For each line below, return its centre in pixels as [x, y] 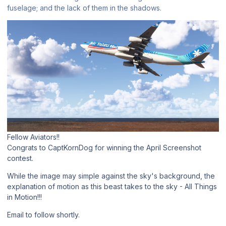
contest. [20, 158]
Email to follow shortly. [43, 215]
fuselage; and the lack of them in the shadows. [84, 8]
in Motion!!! [24, 197]
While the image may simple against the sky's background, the [111, 176]
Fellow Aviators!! [33, 137]
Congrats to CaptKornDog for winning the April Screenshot [104, 148]
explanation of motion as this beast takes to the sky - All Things [112, 187]
